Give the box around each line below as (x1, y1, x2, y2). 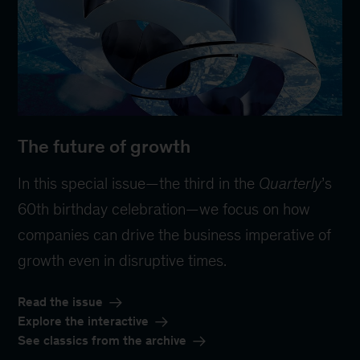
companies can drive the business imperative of (18, 226, 332, 244)
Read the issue (18, 295, 104, 309)
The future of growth (18, 136, 191, 157)
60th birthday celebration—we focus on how (18, 200, 311, 219)
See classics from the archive (18, 333, 187, 348)
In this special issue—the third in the (18, 174, 260, 193)
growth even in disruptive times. (18, 252, 227, 270)
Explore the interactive (18, 314, 149, 329)
